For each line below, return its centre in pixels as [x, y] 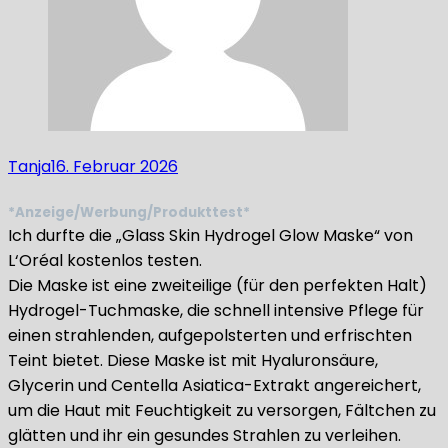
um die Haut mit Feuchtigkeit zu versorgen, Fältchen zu [222, 410]
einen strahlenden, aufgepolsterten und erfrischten [210, 335]
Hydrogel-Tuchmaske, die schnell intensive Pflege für [216, 310]
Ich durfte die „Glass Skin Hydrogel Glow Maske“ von [210, 235]
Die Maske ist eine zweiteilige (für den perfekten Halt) [217, 285]
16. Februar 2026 [114, 166]
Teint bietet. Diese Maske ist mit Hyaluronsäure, [193, 360]
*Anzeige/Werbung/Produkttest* [129, 212]
